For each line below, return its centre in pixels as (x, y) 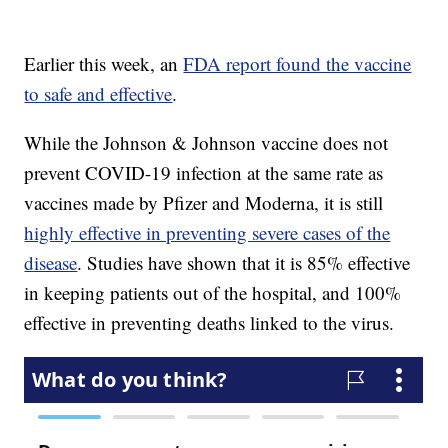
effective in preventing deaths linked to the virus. (209, 323)
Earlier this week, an (104, 64)
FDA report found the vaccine (297, 64)
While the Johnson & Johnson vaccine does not (206, 143)
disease (51, 263)
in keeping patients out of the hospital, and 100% (213, 293)
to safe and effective (98, 94)
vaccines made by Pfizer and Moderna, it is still (204, 203)
